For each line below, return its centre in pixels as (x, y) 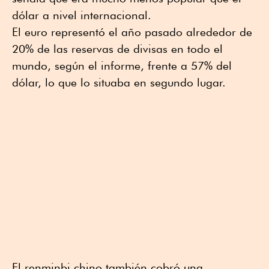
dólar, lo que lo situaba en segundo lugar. (119, 83)
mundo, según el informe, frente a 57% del (122, 66)
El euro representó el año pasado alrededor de (132, 32)
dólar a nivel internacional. (82, 15)
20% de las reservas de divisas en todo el (117, 49)
